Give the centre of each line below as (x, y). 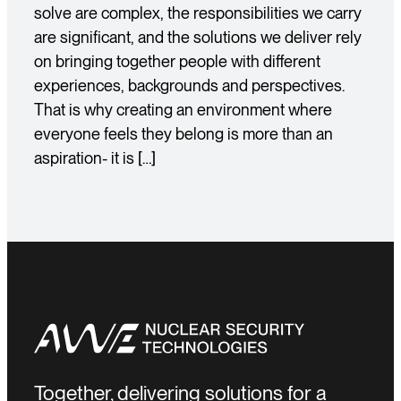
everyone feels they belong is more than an (183, 134)
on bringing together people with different (177, 61)
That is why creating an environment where (183, 110)
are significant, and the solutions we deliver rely (198, 37)
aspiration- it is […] (95, 158)
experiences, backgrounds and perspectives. (189, 85)
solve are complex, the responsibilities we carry (198, 13)
